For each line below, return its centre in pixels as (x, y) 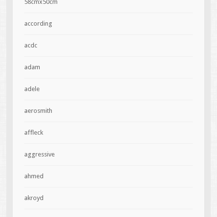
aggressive (39, 155)
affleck (33, 133)
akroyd (34, 198)
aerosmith (38, 111)
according (38, 24)
